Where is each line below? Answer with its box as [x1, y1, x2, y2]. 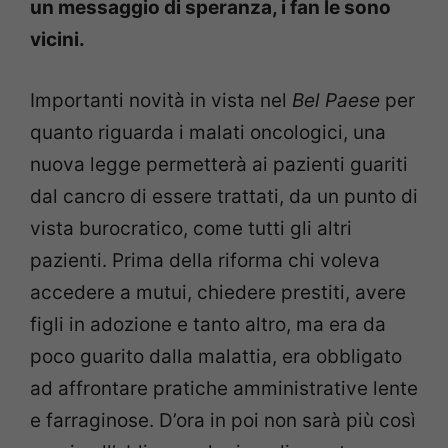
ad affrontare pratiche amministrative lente [30, 376, 418, 400]
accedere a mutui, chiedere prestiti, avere [30, 280, 406, 304]
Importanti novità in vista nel [30, 88, 287, 112]
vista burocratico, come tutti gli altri [30, 216, 352, 240]
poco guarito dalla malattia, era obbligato [30, 344, 402, 368]
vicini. [30, 28, 85, 52]
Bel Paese [287, 88, 380, 112]
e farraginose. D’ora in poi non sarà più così [30, 408, 416, 432]
